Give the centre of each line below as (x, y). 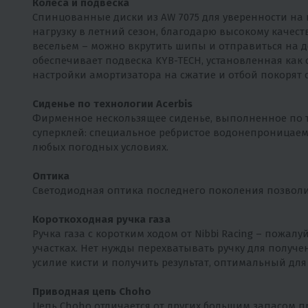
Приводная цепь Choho (92, 292)
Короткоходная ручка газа (101, 220)
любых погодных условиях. (100, 147)
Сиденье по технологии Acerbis (112, 104)
